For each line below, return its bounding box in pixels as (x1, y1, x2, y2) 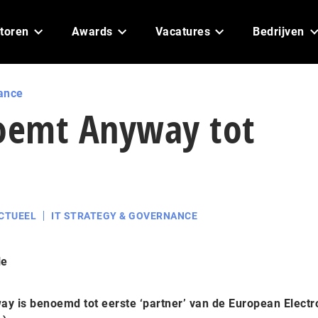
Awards (71, 25, 113, 38)
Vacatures (155, 25, 210, 38)
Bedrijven (253, 25, 305, 38)
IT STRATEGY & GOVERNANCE (51, 210, 197, 221)
